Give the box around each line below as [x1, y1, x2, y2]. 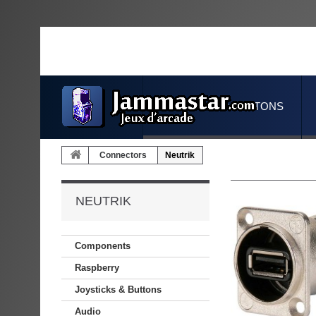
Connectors [99, 150, 147, 160]
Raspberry [75, 262, 119, 273]
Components [75, 241, 130, 251]
